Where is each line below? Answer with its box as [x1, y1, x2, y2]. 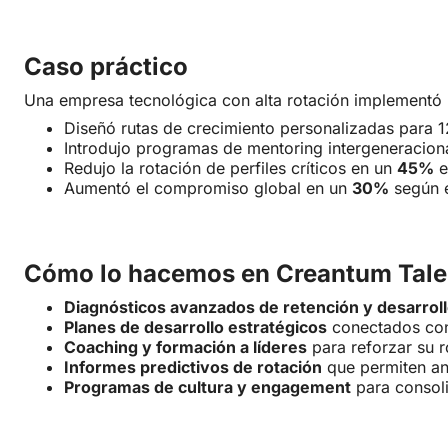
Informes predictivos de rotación [64, 357, 322, 378]
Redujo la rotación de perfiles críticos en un [64, 158, 397, 179]
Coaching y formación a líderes [64, 337, 307, 358]
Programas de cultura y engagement [64, 377, 351, 398]
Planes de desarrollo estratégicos [64, 317, 327, 338]
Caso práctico [24, 52, 188, 82]
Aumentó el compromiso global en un [64, 178, 352, 199]
